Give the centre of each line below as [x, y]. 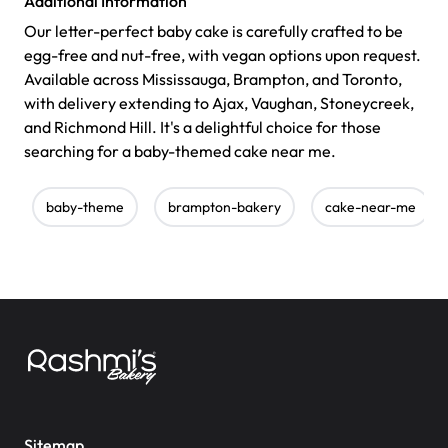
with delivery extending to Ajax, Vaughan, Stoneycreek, [219, 103]
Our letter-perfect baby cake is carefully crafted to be [213, 31]
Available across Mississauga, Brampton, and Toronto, [213, 79]
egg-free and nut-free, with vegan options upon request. [222, 55]
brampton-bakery [224, 207]
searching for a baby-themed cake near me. [180, 151]
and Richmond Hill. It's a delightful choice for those [202, 127]
